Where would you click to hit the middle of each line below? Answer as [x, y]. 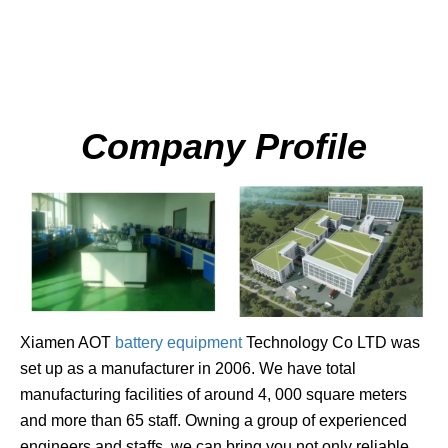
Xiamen [47, 342]
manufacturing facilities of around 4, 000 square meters [213, 394]
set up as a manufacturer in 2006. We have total [188, 368]
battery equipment [178, 342]
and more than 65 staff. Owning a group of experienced [213, 420]
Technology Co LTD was [331, 342]
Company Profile [224, 146]
